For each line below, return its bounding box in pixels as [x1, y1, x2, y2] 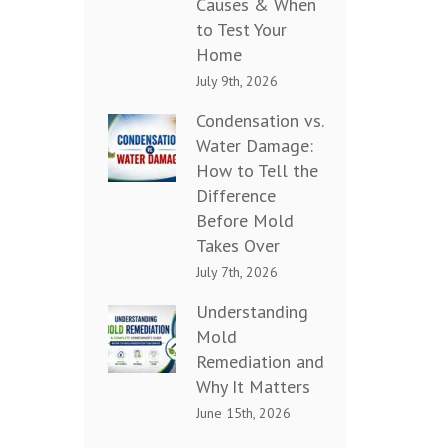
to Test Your [195, 17, 287, 41]
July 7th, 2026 [195, 262, 278, 281]
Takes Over [195, 233, 280, 257]
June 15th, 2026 [195, 403, 291, 422]
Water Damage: [195, 133, 313, 157]
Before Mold [195, 208, 294, 232]
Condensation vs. [195, 108, 323, 132]
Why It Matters [195, 374, 310, 398]
